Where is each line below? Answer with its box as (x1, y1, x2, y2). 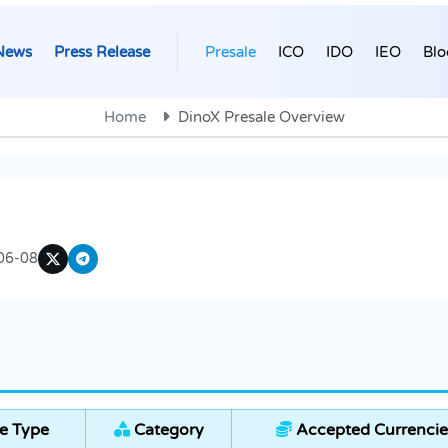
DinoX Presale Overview (177, 108, 345, 127)
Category (129, 420, 204, 441)
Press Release (54, 42, 150, 61)
